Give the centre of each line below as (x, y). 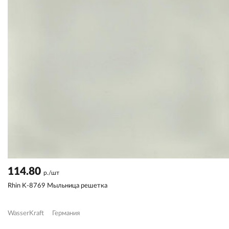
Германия (66, 213)
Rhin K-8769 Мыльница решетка (58, 186)
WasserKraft (26, 213)
